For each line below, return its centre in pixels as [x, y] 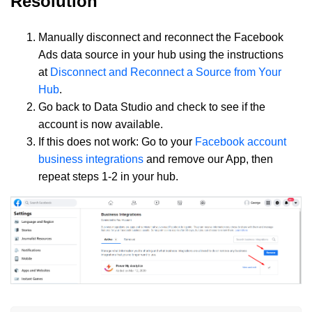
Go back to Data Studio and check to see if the [152, 107]
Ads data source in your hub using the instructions [161, 54]
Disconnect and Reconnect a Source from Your [166, 72]
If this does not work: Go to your [117, 141]
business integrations [91, 159]
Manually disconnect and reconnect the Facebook [161, 37]
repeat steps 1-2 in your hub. [108, 176]
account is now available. [101, 124]
